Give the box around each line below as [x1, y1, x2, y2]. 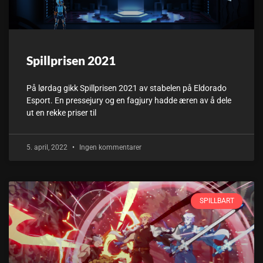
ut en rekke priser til [26, 108, 96, 118]
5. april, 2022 [26, 143, 69, 152]
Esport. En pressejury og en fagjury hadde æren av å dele [26, 96, 231, 106]
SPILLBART [199, 197, 234, 205]
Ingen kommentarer [77, 143, 141, 152]
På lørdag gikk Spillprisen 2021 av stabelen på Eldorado [26, 83, 227, 93]
